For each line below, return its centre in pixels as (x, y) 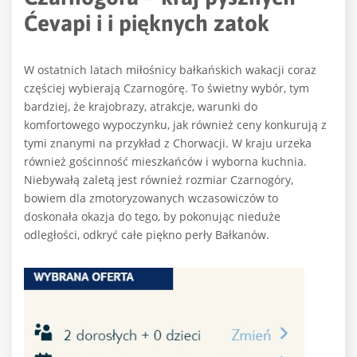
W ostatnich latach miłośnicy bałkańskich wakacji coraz (170, 70)
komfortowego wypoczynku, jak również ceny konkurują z (175, 125)
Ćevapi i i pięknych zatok (147, 23)
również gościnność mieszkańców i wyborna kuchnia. (165, 161)
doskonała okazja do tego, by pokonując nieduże (152, 216)
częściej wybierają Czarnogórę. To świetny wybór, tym (167, 88)
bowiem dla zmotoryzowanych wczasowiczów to (151, 198)
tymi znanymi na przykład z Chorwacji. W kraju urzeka (168, 143)
